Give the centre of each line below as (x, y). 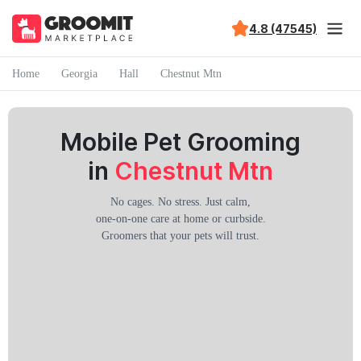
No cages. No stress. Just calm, (180, 202)
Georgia (79, 73)
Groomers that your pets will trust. (180, 236)
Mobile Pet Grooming (180, 142)
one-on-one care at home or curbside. (180, 219)
